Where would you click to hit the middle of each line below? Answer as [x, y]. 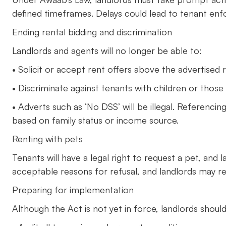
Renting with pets [47, 139]
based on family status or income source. [95, 120]
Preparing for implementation [73, 190]
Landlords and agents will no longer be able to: [107, 50]
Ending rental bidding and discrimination [92, 32]
